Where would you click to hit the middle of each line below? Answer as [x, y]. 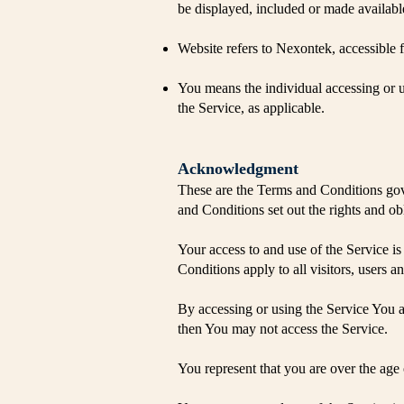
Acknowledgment [238, 169]
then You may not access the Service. [283, 329]
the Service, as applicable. [251, 108]
